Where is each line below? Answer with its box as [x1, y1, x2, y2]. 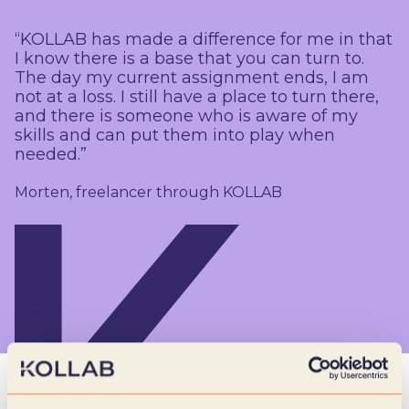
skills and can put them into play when [15, 124, 335, 145]
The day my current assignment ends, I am [15, 67, 369, 88]
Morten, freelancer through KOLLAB [15, 183, 282, 201]
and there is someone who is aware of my [15, 105, 358, 126]
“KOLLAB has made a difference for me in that [15, 28, 393, 49]
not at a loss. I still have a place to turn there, [15, 86, 379, 107]
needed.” [15, 143, 87, 164]
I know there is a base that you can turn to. [15, 47, 364, 68]
